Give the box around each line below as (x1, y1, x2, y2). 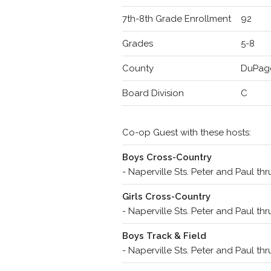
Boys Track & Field (122, 230, 206, 241)
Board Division (122, 88, 184, 99)
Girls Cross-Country (122, 191, 211, 202)
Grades (122, 38, 153, 49)
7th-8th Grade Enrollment (122, 13, 231, 24)
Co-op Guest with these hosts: (122, 127, 251, 138)
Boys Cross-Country (122, 152, 212, 163)
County (122, 63, 154, 74)
